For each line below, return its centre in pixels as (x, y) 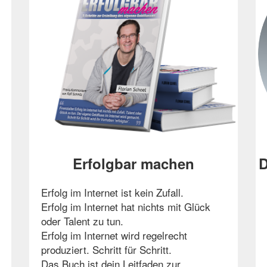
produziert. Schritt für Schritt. (106, 250)
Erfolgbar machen (133, 164)
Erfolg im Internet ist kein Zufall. (112, 193)
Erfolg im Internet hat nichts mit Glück (125, 207)
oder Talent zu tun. (82, 221)
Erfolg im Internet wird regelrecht (114, 235)
